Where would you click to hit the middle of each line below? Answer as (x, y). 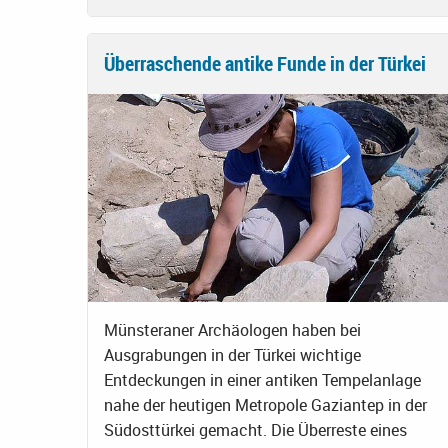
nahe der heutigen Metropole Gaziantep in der (265, 404)
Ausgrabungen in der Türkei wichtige (232, 354)
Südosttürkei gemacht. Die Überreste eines (255, 429)
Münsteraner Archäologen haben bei (232, 329)
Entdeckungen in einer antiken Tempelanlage (262, 379)
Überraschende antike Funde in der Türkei (265, 64)
